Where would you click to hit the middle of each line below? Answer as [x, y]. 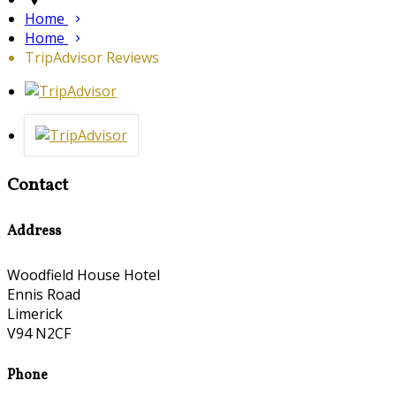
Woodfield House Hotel [84, 274]
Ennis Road [44, 294]
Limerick [35, 313]
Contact [38, 186]
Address [34, 231]
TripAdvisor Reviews [92, 58]
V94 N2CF [39, 333]
